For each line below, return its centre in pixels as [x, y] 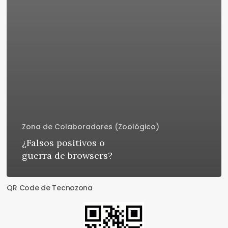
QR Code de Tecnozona [50, 188]
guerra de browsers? [67, 156]
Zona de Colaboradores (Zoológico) [91, 127]
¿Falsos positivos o [64, 143]
